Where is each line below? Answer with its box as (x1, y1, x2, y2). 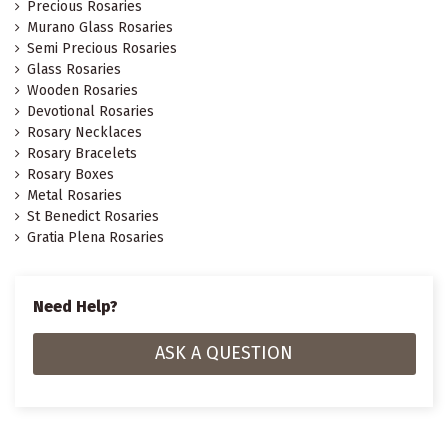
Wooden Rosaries (27, 81, 138, 99)
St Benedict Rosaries (27, 207, 159, 225)
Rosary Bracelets (27, 144, 137, 162)
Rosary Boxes (27, 165, 114, 183)
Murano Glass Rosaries (27, 18, 173, 36)
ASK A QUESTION (155, 342, 293, 365)
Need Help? (32, 296, 118, 316)
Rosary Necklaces (27, 123, 142, 141)
